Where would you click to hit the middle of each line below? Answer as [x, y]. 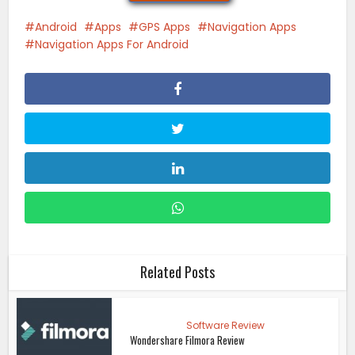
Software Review [225, 325]
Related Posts [177, 271]
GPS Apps [165, 27]
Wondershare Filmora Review [187, 340]
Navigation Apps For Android [112, 44]
